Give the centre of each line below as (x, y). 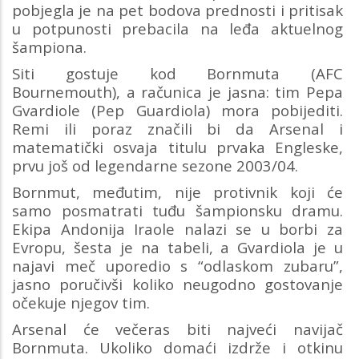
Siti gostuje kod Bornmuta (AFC (177, 73)
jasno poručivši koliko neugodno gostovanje (177, 284)
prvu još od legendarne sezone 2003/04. (157, 165)
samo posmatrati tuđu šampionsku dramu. (177, 210)
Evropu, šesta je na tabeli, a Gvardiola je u (177, 247)
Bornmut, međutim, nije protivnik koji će (177, 192)
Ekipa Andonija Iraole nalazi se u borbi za (177, 228)
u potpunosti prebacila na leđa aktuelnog (177, 28)
